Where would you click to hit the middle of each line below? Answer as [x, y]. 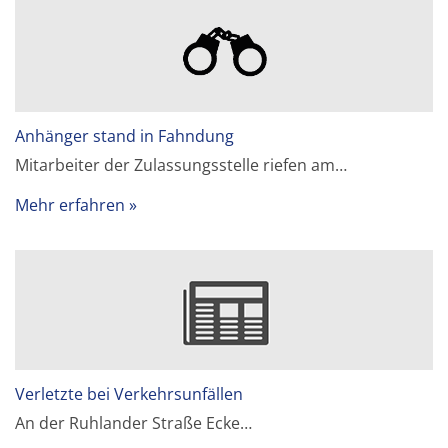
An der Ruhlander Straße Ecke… [134, 422]
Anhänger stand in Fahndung [125, 135]
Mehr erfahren [70, 204]
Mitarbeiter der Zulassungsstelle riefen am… [181, 164]
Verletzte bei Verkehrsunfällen [129, 393]
